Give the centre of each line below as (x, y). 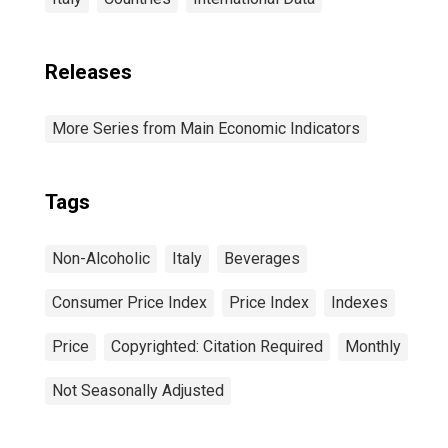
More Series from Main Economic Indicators (206, 128)
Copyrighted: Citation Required (217, 346)
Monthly (373, 346)
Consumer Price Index (129, 302)
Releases (88, 72)
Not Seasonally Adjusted (138, 390)
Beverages (262, 258)
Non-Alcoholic (101, 258)
